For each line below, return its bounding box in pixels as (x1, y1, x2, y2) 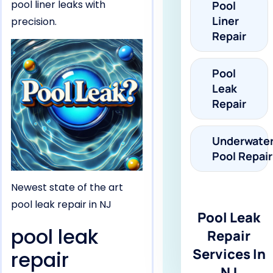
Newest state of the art (11, 180, 123, 195)
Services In (192, 245, 266, 264)
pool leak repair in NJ (11, 197, 112, 212)
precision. (11, 15, 57, 29)
